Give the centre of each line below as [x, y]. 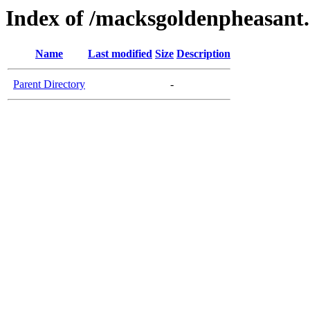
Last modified [120, 54]
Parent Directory [49, 84]
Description [203, 54]
